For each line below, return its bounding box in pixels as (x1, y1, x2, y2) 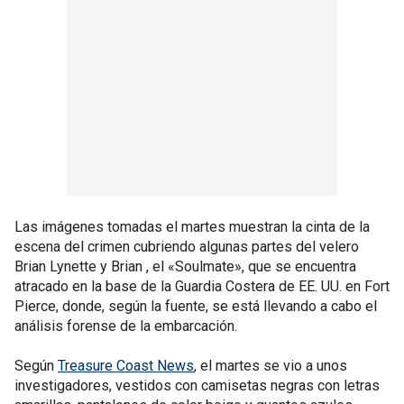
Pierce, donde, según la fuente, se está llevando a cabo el (14, 298, 377, 315)
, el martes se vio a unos (194, 357, 347, 374)
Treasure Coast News (58, 357, 194, 374)
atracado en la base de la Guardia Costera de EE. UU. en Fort (14, 278, 390, 295)
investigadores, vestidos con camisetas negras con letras (14, 377, 380, 394)
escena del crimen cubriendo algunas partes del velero (14, 238, 359, 255)
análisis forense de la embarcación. (14, 317, 237, 335)
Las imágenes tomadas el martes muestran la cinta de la (14, 218, 370, 235)
